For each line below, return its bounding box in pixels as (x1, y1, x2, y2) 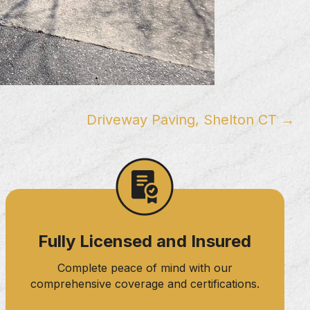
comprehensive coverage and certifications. (30, 276, 259, 291)
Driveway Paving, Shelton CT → (86, 111, 295, 128)
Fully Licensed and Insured (38, 230, 252, 251)
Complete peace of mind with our (57, 260, 232, 275)
